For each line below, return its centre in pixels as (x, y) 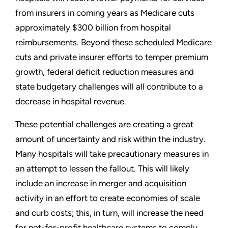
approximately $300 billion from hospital (93, 28)
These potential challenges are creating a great (104, 124)
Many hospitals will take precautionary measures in (112, 154)
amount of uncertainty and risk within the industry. (110, 139)
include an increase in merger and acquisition (101, 183)
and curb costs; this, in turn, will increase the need (109, 213)
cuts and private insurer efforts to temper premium (112, 57)
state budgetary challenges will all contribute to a (109, 87)
